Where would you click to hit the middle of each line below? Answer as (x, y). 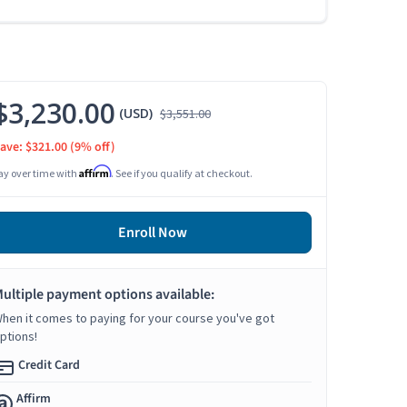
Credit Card (49, 366)
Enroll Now (152, 233)
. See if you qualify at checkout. (182, 174)
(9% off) (93, 148)
